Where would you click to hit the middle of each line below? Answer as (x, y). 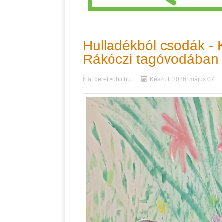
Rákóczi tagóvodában (151, 59)
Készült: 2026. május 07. (183, 79)
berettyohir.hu (112, 79)
